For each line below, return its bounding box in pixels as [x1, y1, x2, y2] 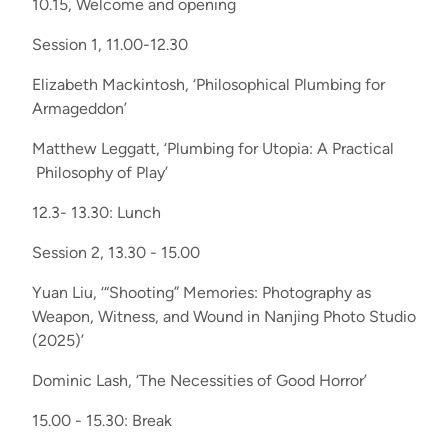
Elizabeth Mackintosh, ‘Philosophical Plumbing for [32, 74, 385, 94]
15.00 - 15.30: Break [32, 410, 172, 430]
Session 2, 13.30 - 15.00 [32, 242, 200, 262]
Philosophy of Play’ [32, 162, 168, 182]
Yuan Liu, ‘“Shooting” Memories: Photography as [32, 282, 371, 302]
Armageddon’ [32, 98, 127, 118]
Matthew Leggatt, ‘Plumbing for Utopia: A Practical [32, 138, 394, 158]
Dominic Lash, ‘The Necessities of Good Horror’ [32, 370, 367, 390]
